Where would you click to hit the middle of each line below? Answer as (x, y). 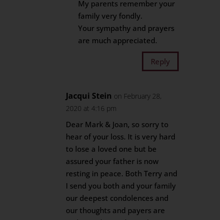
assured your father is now (112, 161)
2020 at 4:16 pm (91, 108)
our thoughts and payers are (116, 210)
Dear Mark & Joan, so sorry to (117, 124)
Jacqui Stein (89, 96)
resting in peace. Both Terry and (122, 173)
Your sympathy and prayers (126, 28)
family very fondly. (110, 16)
